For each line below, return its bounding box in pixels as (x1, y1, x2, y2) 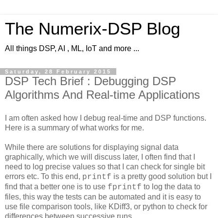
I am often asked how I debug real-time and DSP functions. (5, 113, 206, 122)
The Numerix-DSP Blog (5, 19, 180, 38)
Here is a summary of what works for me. (5, 123, 144, 132)
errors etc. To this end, (5, 172, 82, 181)
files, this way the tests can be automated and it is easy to (5, 192, 201, 201)
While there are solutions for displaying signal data (5, 143, 179, 151)
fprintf (108, 182, 142, 192)
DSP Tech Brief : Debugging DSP (5, 74, 176, 88)
